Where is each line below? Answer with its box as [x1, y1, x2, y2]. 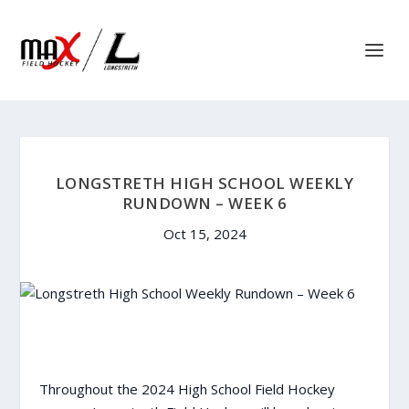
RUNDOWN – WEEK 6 [122, 193, 287, 214]
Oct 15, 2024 [163, 225, 246, 243]
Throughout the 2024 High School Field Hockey [38, 380, 335, 398]
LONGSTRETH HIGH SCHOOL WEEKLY [55, 173, 354, 194]
